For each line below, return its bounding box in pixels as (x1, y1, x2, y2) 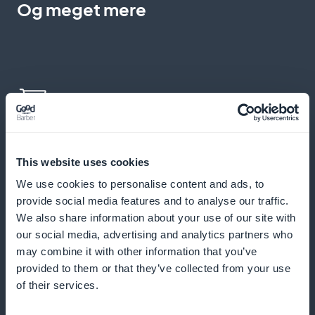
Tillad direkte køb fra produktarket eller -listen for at (17, 167, 289, 182)
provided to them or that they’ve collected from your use (16, 262, 290, 274)
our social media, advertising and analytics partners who (16, 229, 292, 240)
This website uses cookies (16, 155, 150, 168)
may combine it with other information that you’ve (16, 245, 257, 257)
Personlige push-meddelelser (17, 253, 217, 271)
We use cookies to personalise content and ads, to (16, 178, 264, 190)
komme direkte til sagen (17, 188, 146, 203)
